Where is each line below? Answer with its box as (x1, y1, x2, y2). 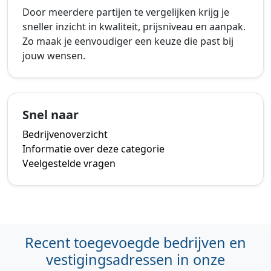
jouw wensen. (22, 48, 85, 62)
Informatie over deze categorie (22, 142, 165, 155)
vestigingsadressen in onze (46, 249, 225, 269)
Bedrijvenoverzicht (22, 127, 108, 141)
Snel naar (22, 106, 79, 123)
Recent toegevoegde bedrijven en (25, 232, 246, 252)
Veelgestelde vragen (22, 156, 116, 170)
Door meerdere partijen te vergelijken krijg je (22, 5, 229, 19)
